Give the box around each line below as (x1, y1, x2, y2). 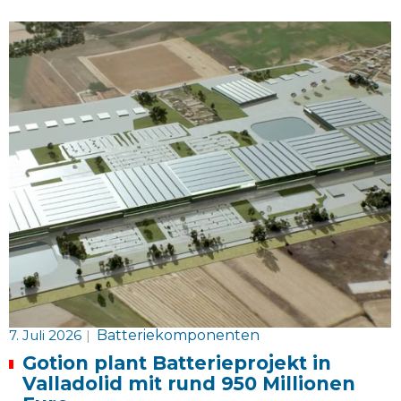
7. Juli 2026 (9, 326, 81, 344)
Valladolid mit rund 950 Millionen (22, 371, 356, 395)
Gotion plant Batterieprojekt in (22, 351, 332, 374)
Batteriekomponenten (97, 326, 260, 344)
